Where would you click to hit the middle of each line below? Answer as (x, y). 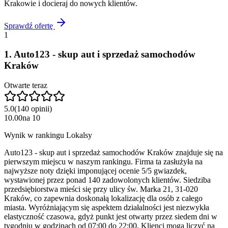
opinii (40, 109)
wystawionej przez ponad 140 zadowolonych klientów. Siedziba (107, 180)
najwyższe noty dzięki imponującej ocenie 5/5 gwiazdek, (95, 171)
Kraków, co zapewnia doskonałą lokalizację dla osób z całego (103, 198)
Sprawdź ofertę (30, 25)
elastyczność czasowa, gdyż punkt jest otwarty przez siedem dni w (111, 217)
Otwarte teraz (26, 85)
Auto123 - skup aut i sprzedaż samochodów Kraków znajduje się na (113, 153)
